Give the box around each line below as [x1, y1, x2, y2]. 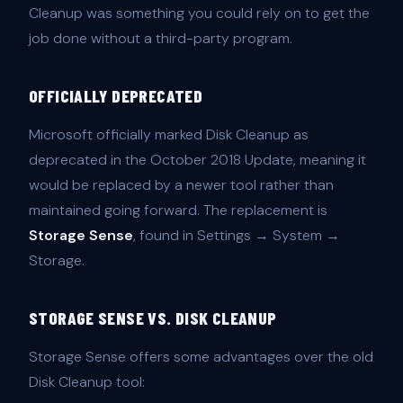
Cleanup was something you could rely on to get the [29, 4, 370, 23]
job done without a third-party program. [29, 29, 292, 49]
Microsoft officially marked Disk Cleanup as [29, 125, 309, 145]
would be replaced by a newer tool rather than [29, 175, 334, 195]
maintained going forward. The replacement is [29, 201, 327, 220]
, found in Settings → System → [133, 226, 340, 246]
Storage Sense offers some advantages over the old [29, 347, 373, 367]
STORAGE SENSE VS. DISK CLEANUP [29, 308, 277, 329]
